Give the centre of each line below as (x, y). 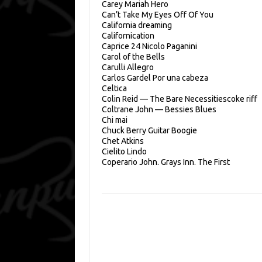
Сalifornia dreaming (137, 25)
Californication (128, 36)
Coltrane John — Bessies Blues (159, 110)
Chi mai (114, 120)
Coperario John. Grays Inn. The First (166, 162)
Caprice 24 (121, 46)
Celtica (114, 89)
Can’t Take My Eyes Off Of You (157, 15)
